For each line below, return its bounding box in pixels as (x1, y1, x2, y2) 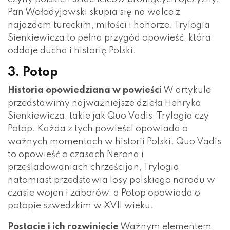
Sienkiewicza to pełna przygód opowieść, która (8, 33, 211, 43)
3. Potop (8, 66, 58, 79)
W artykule (162, 85, 211, 95)
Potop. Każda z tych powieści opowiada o (8, 124, 188, 133)
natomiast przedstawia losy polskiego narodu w (8, 175, 215, 185)
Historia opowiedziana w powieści (8, 85, 162, 95)
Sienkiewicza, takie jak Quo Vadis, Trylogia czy (8, 111, 209, 121)
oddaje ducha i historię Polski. (8, 46, 136, 55)
